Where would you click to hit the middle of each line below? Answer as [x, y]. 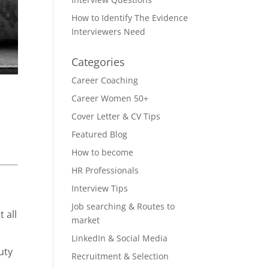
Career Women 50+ [110, 98]
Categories [98, 62]
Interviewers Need [109, 32]
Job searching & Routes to [123, 206]
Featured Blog [100, 134]
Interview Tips [100, 188]
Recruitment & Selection [120, 256]
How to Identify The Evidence [130, 18]
